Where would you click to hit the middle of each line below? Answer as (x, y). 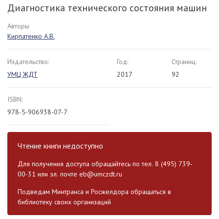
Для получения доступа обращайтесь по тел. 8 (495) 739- (105, 164)
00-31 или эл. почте (48, 174)
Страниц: (184, 61)
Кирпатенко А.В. (31, 36)
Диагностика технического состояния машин (107, 8)
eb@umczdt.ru (101, 174)
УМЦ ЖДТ (22, 74)
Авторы (18, 26)
